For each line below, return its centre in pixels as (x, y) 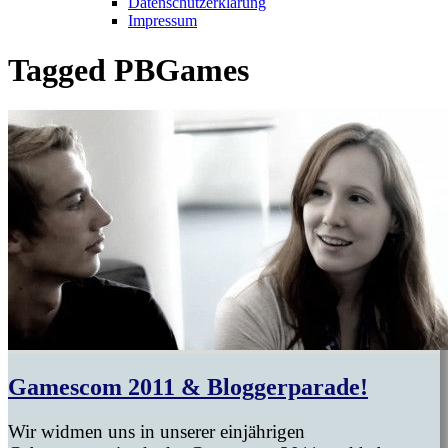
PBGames (181, 69)
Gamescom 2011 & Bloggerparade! (188, 387)
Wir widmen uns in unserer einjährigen (156, 431)
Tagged (61, 69)
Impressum (162, 21)
